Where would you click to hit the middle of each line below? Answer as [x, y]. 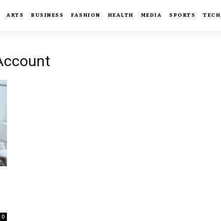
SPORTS [183, 15]
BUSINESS [48, 15]
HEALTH [121, 15]
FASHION [86, 15]
